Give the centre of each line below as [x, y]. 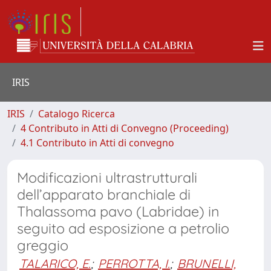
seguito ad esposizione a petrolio [123, 228]
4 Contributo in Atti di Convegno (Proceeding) [125, 128]
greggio [43, 245]
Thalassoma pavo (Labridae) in [118, 211]
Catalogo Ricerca [77, 114]
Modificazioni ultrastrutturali [107, 178]
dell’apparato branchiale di [104, 194]
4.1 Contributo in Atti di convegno [97, 143]
